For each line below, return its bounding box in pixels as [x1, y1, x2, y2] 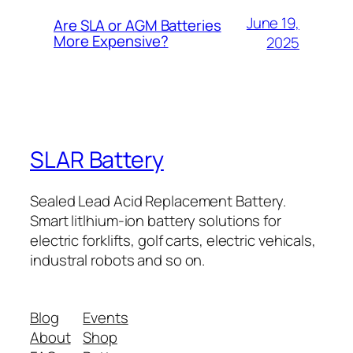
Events [83, 307, 128, 329]
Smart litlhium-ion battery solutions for [30, 210, 281, 231]
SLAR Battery [30, 144, 164, 176]
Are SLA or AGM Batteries [54, 15, 221, 36]
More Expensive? [54, 31, 169, 52]
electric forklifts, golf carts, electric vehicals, [30, 229, 316, 251]
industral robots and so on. [30, 249, 206, 270]
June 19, [246, 13, 299, 34]
